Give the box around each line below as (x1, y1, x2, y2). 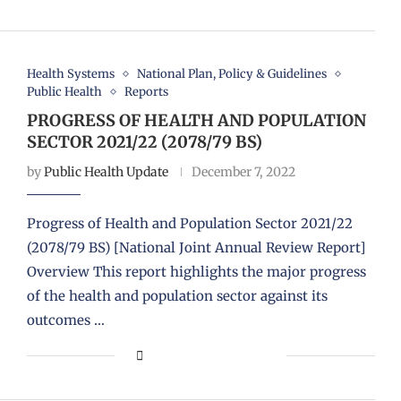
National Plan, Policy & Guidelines (136, 66, 327, 82)
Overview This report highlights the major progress (26, 263, 366, 281)
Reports (124, 84, 168, 100)
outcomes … (26, 311, 105, 329)
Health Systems (26, 66, 115, 82)
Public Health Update (43, 164, 168, 181)
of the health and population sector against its (26, 287, 328, 305)
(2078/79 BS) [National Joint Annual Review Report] (26, 239, 365, 257)
